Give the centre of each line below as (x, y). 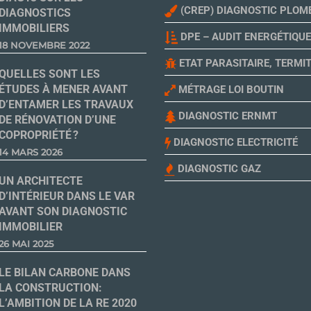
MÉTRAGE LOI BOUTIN (229, 90)
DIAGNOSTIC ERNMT (226, 116)
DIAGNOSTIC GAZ (218, 169)
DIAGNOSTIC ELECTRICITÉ (234, 143)
